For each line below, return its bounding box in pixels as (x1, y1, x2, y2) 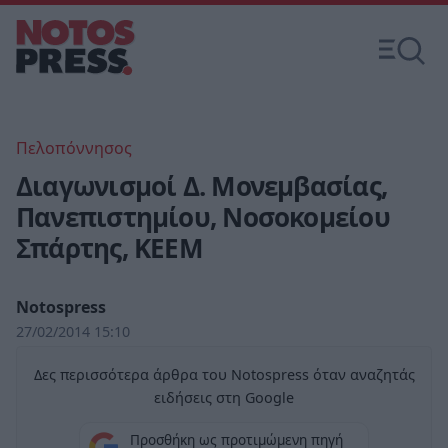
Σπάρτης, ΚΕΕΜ (16, 230, 203, 266)
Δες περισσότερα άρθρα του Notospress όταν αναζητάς (33, 365, 415, 384)
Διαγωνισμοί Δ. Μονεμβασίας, (16, 168, 387, 204)
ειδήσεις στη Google (154, 388, 294, 407)
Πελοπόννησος (16, 137, 132, 159)
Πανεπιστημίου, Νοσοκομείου (16, 199, 390, 235)
